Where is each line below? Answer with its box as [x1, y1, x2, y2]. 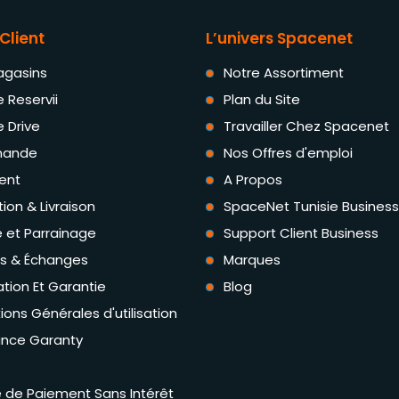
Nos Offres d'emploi [224, 143, 353, 163]
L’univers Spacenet [206, 27, 353, 49]
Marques [224, 250, 281, 270]
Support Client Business [224, 224, 379, 243]
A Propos [224, 170, 282, 190]
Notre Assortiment [224, 63, 344, 83]
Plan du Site [224, 90, 300, 110]
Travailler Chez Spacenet [224, 117, 389, 136]
